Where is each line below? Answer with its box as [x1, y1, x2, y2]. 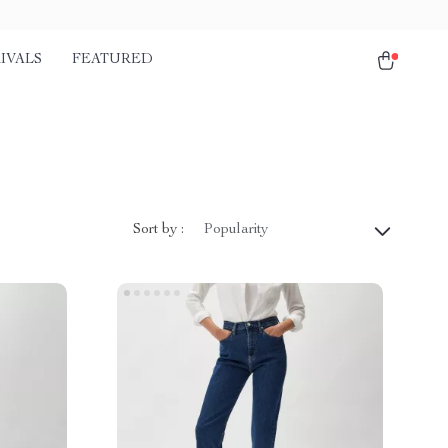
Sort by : [133, 222, 184, 237]
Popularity [204, 223, 268, 237]
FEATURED [72, 53, 153, 67]
